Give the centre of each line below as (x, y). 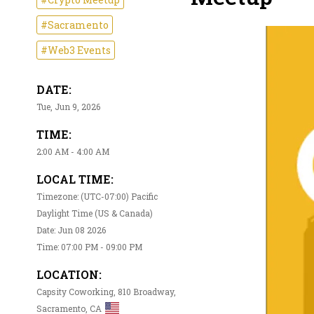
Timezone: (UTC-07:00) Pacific (97, 196)
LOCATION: (69, 274)
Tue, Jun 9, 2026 (68, 106)
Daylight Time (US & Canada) (95, 213)
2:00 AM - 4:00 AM (73, 151)
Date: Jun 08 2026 (71, 230)
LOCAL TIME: (75, 179)
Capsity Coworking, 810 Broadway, (106, 291)
